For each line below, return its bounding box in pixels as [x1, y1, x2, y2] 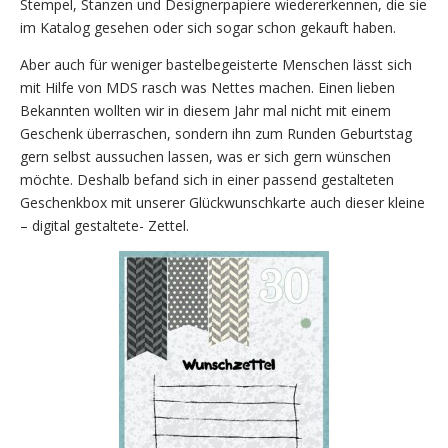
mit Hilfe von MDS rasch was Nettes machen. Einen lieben [20, 77, 395, 97]
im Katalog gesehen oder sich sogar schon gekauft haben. [20, 17, 396, 37]
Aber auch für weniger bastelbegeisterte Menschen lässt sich [20, 54, 412, 74]
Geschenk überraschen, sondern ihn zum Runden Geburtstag [20, 123, 412, 143]
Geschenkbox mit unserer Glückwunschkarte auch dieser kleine [20, 192, 425, 212]
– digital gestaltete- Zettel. [20, 215, 189, 235]
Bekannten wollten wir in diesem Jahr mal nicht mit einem [20, 100, 391, 120]
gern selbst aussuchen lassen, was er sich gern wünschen [20, 146, 391, 166]
